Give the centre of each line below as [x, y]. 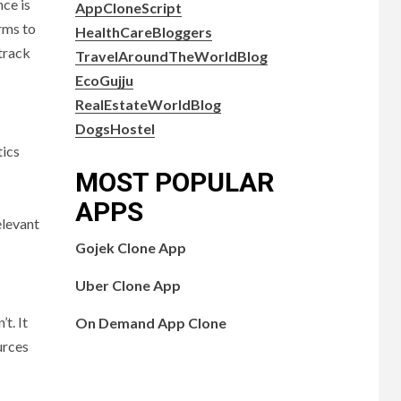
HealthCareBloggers [143, 31]
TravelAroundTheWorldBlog [171, 55]
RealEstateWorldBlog [148, 104]
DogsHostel [115, 128]
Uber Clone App [128, 285]
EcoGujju [104, 80]
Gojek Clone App [130, 247]
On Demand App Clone [150, 322]
